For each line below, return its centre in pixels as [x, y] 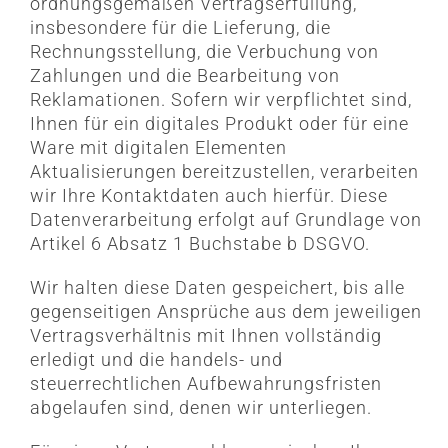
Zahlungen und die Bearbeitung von [184, 76]
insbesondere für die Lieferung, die [180, 28]
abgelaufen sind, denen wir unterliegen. [200, 408]
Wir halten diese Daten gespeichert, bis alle [217, 288]
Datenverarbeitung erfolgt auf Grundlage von [225, 220]
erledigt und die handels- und [156, 360]
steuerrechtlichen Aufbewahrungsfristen [205, 384]
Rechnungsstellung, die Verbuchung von [204, 52]
